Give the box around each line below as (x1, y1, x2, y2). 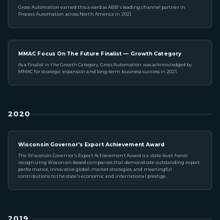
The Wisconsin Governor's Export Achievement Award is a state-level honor (18, 153, 189, 158)
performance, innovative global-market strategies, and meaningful (18, 166, 172, 172)
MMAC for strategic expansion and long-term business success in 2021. (18, 69, 178, 74)
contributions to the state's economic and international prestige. (18, 173, 167, 179)
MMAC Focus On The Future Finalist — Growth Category (18, 51, 182, 57)
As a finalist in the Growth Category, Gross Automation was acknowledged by (18, 62, 192, 67)
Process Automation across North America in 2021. (18, 11, 133, 17)
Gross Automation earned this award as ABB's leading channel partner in (18, 4, 185, 10)
